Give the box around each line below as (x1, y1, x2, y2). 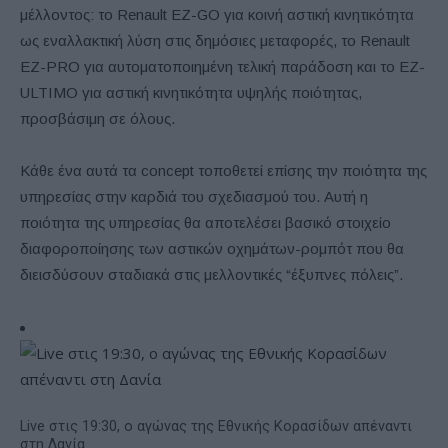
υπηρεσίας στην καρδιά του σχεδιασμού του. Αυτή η (20, 187, 368, 205)
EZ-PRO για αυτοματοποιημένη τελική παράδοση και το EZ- (20, 57, 425, 75)
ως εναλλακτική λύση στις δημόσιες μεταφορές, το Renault (20, 31, 410, 49)
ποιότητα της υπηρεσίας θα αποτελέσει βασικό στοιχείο (20, 213, 391, 231)
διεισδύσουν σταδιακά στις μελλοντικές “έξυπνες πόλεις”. (20, 265, 403, 283)
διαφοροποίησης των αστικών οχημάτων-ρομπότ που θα (20, 239, 404, 257)
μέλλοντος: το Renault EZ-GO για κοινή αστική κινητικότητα (20, 5, 414, 23)
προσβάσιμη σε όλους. (20, 109, 175, 127)
